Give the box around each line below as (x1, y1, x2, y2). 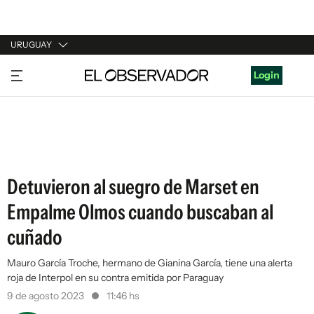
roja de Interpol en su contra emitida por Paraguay (7, 271, 224, 284)
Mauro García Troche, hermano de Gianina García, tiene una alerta (7, 257, 292, 269)
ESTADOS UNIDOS (11, 144, 97, 157)
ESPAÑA (11, 118, 49, 130)
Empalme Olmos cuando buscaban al (7, 199, 273, 225)
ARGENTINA (11, 91, 68, 104)
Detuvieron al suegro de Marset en (7, 174, 259, 200)
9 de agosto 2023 (7, 289, 86, 302)
